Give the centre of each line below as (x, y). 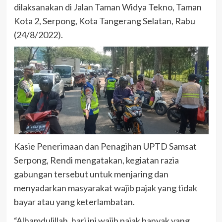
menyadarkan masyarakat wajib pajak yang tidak (105, 188)
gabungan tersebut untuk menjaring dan (91, 174)
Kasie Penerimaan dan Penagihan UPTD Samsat (105, 146)
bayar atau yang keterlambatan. (74, 201)
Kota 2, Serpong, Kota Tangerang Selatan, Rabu (104, 21)
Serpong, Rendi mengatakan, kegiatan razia (96, 160)
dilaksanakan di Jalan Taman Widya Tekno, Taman (108, 7)
